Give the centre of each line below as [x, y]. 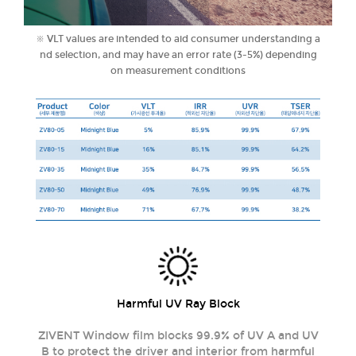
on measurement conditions [178, 70]
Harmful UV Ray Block [178, 304]
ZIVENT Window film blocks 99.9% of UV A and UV [178, 335]
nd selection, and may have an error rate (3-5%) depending [178, 54]
